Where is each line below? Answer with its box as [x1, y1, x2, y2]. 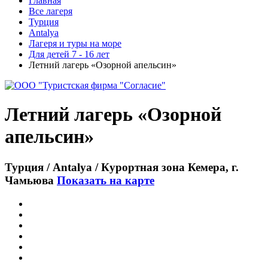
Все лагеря [29, 6, 72, 16]
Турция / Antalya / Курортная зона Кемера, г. [5, 160, 239, 173]
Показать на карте [57, 173, 154, 187]
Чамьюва [5, 173, 57, 187]
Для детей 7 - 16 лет [29, 49, 109, 59]
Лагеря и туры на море [29, 38, 121, 48]
